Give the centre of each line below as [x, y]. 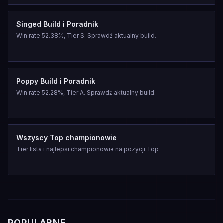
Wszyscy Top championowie [67, 138]
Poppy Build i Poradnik [56, 81]
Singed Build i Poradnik [57, 24]
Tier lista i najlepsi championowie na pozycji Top [88, 149]
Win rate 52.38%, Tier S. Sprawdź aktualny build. [86, 36]
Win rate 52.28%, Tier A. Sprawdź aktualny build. [86, 92]
